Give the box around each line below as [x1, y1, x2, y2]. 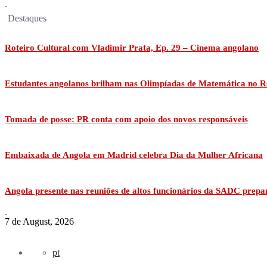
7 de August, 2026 [5, 216, 74, 226]
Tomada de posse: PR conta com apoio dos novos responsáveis [5, 114, 248, 125]
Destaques [8, 13, 46, 23]
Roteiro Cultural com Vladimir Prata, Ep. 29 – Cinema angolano [5, 43, 259, 53]
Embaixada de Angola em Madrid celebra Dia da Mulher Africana [5, 150, 263, 160]
